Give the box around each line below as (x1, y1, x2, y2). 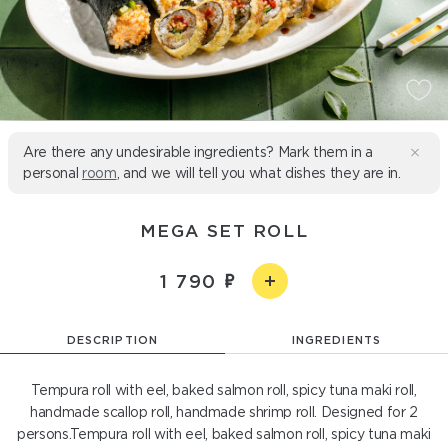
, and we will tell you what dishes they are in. (116, 165, 401, 181)
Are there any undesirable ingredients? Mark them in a (23, 144, 373, 160)
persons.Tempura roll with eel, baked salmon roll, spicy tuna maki (17, 426, 431, 442)
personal (23, 165, 82, 181)
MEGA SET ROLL (139, 221, 309, 240)
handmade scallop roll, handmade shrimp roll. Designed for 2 (30, 404, 418, 420)
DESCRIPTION (67, 334, 158, 346)
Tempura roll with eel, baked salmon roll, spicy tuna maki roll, (31, 382, 417, 398)
